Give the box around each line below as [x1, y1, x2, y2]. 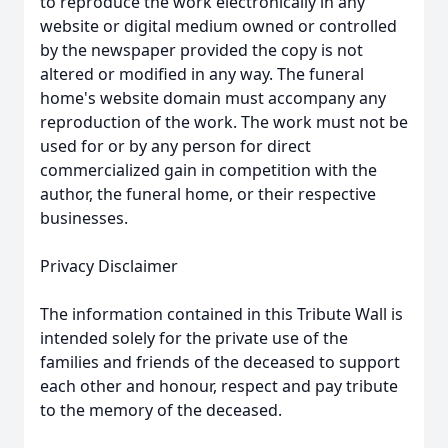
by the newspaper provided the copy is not [40, 39, 363, 61]
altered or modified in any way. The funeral [40, 63, 364, 85]
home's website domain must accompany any [40, 87, 386, 109]
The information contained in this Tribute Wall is [40, 303, 403, 325]
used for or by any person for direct [40, 135, 311, 157]
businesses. [40, 207, 128, 229]
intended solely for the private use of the [40, 327, 348, 349]
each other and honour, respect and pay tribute [40, 375, 398, 397]
